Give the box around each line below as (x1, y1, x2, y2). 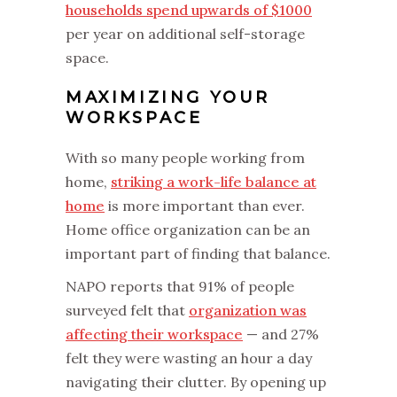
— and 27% (243, 324, 319, 343)
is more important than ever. (105, 196, 305, 214)
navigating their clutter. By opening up (66, 372, 326, 391)
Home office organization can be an (66, 220, 310, 238)
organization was (189, 300, 307, 319)
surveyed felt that (66, 300, 189, 319)
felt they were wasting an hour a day (66, 348, 312, 367)
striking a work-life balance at (111, 172, 316, 191)
